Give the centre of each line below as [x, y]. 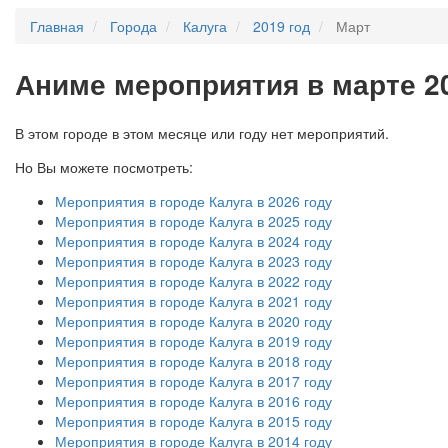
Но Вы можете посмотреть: [104, 166]
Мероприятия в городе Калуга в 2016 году [193, 400]
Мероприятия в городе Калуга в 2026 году [193, 200]
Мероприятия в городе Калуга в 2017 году [193, 380]
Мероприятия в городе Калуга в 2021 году [193, 300]
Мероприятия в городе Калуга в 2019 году [193, 340]
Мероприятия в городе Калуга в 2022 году [193, 280]
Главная [57, 26]
